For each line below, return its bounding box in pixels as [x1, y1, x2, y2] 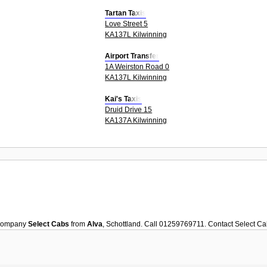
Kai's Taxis [105, 94, 142, 103]
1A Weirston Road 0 [105, 62, 170, 71]
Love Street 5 [105, 19, 148, 28]
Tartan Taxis [105, 8, 147, 17]
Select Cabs [28, 219, 69, 228]
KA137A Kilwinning [105, 116, 167, 125]
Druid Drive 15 [105, 105, 153, 114]
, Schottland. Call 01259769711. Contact [103, 219, 235, 228]
